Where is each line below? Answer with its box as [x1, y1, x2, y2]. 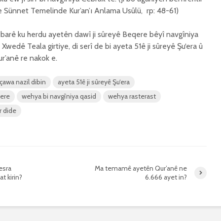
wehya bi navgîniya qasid [22, 92, 96, 101]
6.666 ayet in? [145, 173, 187, 182]
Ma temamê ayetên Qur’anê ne [95, 164, 187, 173]
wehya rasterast [108, 92, 156, 101]
